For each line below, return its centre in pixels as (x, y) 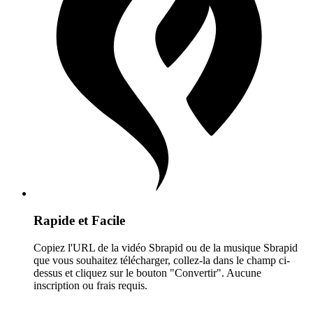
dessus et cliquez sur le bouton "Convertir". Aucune (147, 272)
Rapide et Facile (79, 220)
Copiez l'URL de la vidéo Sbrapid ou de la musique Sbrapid (166, 247)
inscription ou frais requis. (90, 285)
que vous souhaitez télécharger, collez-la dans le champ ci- (162, 260)
